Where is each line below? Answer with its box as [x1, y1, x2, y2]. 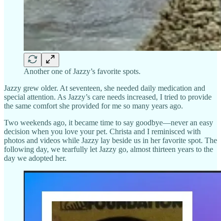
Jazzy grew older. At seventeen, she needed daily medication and [4, 83, 205, 92]
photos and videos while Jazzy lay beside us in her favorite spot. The [4, 136, 217, 145]
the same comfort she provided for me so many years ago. [4, 101, 183, 110]
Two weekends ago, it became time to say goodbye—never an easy [4, 118, 213, 127]
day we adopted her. [4, 153, 67, 162]
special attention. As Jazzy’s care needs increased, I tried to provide [4, 92, 212, 101]
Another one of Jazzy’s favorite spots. [24, 67, 141, 75]
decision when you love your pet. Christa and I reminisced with [4, 127, 201, 136]
